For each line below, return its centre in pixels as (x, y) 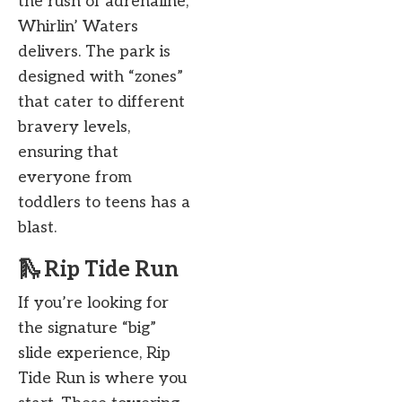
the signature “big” (87, 328)
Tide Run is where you (102, 379)
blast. (37, 228)
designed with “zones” (100, 77)
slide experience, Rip (94, 354)
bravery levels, (74, 127)
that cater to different (101, 102)
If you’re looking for (93, 303)
